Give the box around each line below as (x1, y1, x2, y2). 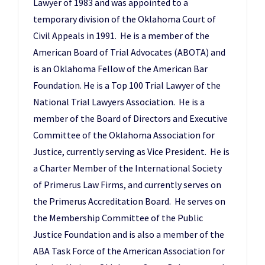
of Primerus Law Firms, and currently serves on (33, 179, 221, 190)
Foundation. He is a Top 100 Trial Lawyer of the (33, 79, 221, 91)
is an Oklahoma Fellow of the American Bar (33, 63, 208, 75)
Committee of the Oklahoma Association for (33, 129, 215, 141)
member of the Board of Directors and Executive (33, 112, 228, 124)
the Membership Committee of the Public (33, 212, 203, 224)
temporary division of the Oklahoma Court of (33, 13, 216, 25)
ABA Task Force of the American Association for (33, 245, 225, 257)
